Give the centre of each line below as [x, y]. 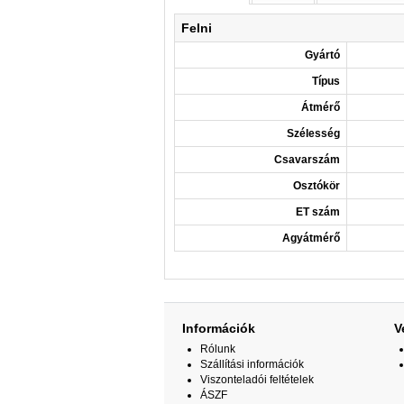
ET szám [318, 212]
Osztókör [317, 186]
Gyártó [322, 55]
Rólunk [218, 349]
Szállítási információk [252, 364]
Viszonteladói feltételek [257, 380]
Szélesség [313, 133]
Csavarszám [307, 160]
